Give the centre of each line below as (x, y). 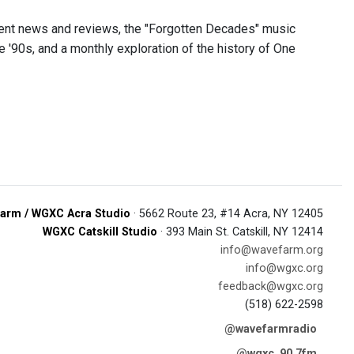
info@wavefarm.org (272, 250)
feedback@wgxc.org (271, 286)
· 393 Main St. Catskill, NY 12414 (240, 232)
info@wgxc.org (284, 268)
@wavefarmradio (271, 329)
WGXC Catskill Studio (100, 232)
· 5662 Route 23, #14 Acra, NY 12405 (227, 214)
